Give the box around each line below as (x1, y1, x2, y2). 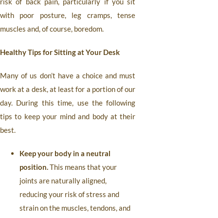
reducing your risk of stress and (19, 190, 119, 199)
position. (19, 163, 48, 171)
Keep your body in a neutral (19, 149, 110, 158)
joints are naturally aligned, (19, 176, 107, 185)
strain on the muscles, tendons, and (19, 203, 130, 212)
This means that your (48, 163, 117, 171)
